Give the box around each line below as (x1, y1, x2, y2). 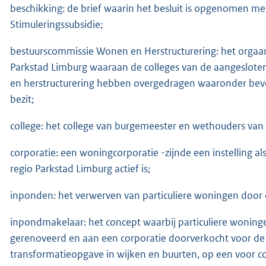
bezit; (10, 92, 34, 106)
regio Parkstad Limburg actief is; (10, 161, 150, 175)
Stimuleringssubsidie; (10, 17, 103, 31)
